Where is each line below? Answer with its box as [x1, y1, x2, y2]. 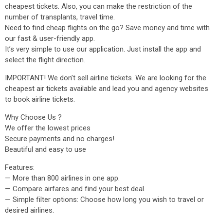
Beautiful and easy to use [5, 145, 86, 154]
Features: [5, 163, 35, 172]
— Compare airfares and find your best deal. [5, 184, 145, 193]
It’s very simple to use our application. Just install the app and [5, 45, 201, 54]
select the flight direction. [5, 55, 85, 64]
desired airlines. [5, 206, 54, 215]
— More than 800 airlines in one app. [5, 174, 120, 182]
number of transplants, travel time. [5, 13, 115, 21]
